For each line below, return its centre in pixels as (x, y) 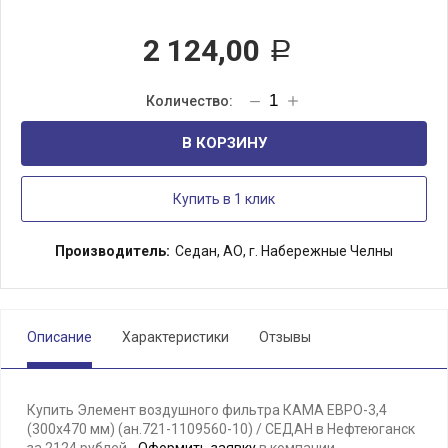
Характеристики (175, 337)
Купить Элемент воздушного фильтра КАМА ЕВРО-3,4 (207, 410)
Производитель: (112, 251)
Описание (59, 337)
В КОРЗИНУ (224, 143)
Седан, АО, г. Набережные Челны (284, 251)
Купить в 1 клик (224, 199)
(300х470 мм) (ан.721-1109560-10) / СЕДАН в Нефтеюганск (221, 429)
